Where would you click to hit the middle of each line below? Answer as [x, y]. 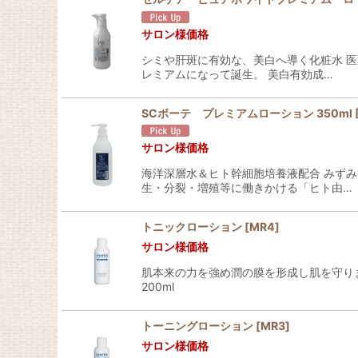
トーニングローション [197, 326]
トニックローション [192, 227]
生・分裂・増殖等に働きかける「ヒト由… [247, 188]
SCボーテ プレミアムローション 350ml [247, 113]
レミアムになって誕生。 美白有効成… [237, 74]
